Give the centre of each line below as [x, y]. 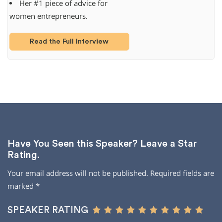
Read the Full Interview [69, 42]
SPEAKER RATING [48, 211]
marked [22, 186]
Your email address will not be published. [78, 173]
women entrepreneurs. [48, 16]
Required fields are [182, 173]
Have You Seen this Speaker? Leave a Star [102, 144]
